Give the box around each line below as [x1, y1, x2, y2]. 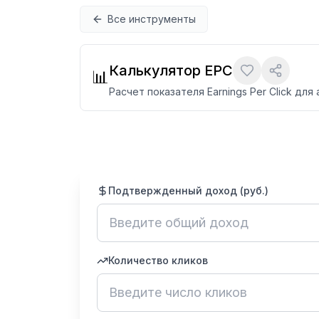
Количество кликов [108, 254, 208, 266]
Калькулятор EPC [109, 62, 233, 79]
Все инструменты [108, 13, 196, 25]
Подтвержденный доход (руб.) [108, 184, 268, 197]
